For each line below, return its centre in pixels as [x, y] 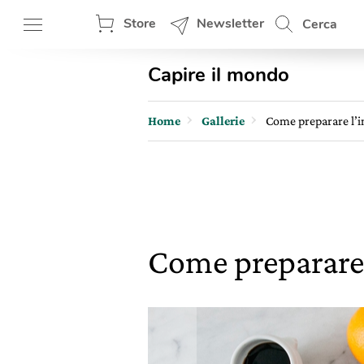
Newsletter [230, 24]
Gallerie [223, 121]
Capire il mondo [219, 75]
